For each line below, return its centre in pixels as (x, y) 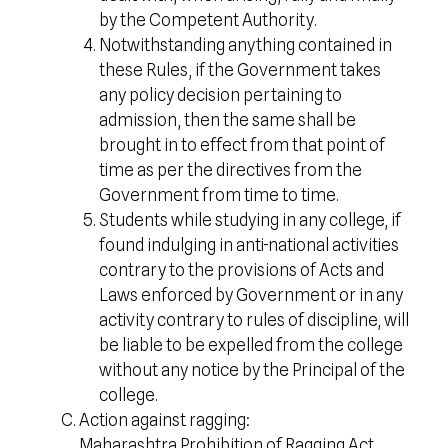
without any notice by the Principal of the (251, 370)
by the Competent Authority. (207, 20)
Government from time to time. (218, 195)
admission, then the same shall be (227, 120)
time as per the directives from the (230, 170)
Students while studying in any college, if (249, 220)
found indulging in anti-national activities (249, 245)
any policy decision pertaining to (220, 95)
